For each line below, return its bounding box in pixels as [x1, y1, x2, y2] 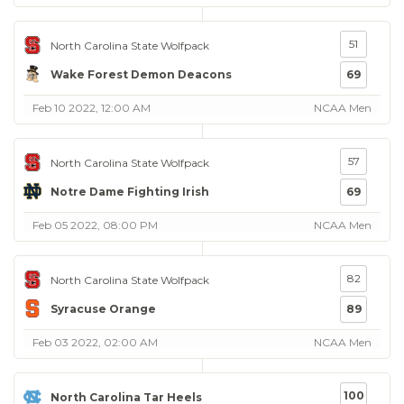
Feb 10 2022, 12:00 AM [32, 101, 151, 115]
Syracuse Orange [50, 301, 156, 316]
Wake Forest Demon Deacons [50, 67, 232, 81]
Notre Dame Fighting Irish [50, 184, 209, 198]
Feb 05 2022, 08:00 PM [32, 218, 158, 232]
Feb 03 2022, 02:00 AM [32, 335, 158, 349]
